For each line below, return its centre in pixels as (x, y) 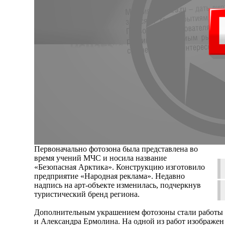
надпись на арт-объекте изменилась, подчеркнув (118, 185)
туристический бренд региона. (87, 194)
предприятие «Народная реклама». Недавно (109, 176)
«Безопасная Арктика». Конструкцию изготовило (120, 167)
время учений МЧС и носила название (100, 158)
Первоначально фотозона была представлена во (116, 149)
